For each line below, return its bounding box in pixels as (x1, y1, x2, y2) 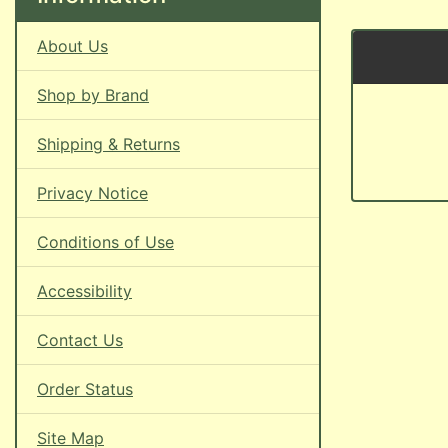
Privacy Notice (37, 183, 148, 203)
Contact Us (37, 330, 123, 350)
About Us (37, 36, 108, 56)
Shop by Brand (37, 85, 149, 105)
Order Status (37, 379, 133, 399)
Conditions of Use (37, 232, 174, 252)
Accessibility (37, 281, 132, 301)
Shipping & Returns (37, 134, 180, 154)
